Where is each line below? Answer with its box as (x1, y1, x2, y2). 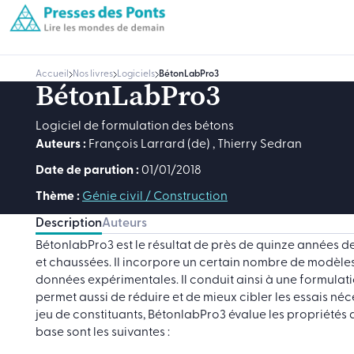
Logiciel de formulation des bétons (36, 120, 234, 133)
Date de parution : (36, 164, 139, 177)
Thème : (36, 190, 80, 203)
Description (36, 217, 102, 230)
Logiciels (117, 70, 155, 79)
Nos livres (73, 70, 113, 79)
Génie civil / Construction (82, 190, 228, 203)
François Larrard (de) (88, 138, 210, 151)
